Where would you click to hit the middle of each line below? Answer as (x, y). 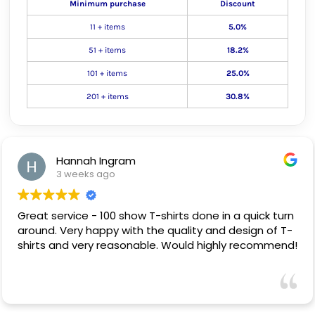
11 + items (107, 27)
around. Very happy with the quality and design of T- (155, 230)
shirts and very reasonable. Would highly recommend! (157, 245)
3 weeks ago (86, 174)
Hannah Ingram (96, 160)
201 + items (107, 96)
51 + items (107, 50)
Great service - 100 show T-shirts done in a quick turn (156, 216)
